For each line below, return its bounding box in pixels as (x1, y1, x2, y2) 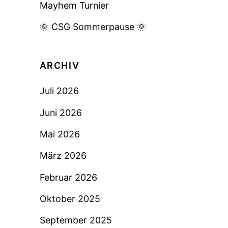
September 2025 (39, 215, 112, 226)
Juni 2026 (39, 107, 82, 118)
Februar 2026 (39, 172, 97, 183)
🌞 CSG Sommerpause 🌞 (39, 21, 146, 33)
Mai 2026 (39, 128, 80, 139)
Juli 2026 (39, 85, 79, 97)
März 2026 (39, 150, 87, 161)
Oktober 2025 (39, 193, 100, 204)
